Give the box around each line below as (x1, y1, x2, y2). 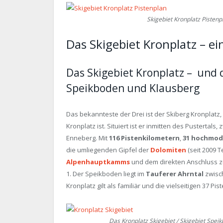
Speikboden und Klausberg (66, 81, 200, 95)
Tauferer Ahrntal (146, 169, 204, 178)
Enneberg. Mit (66, 133, 109, 142)
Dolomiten (150, 145, 186, 154)
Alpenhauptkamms (66, 157, 130, 166)
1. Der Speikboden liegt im (66, 169, 146, 178)
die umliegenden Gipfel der (66, 145, 150, 154)
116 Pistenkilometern (109, 133, 180, 142)
